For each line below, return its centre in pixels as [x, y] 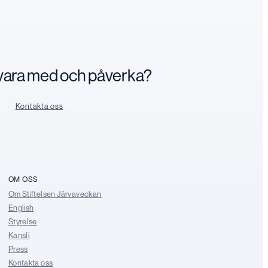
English [21, 208]
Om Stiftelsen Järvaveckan [55, 194]
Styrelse [22, 221]
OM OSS [23, 179]
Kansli [19, 235]
